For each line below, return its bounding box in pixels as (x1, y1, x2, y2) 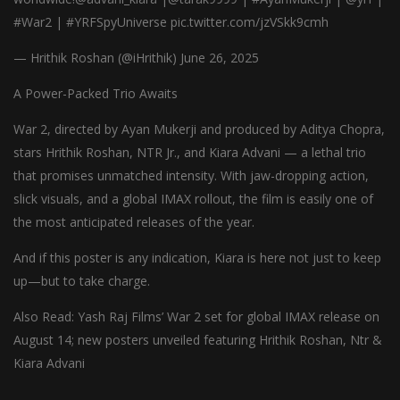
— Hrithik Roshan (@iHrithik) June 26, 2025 (13, 49, 259, 66)
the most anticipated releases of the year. (13, 213, 254, 230)
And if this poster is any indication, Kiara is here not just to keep (13, 249, 381, 266)
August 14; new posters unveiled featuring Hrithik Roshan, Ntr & (13, 331, 382, 348)
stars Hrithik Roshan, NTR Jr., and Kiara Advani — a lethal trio (13, 144, 366, 161)
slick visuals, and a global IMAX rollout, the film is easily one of (13, 190, 373, 207)
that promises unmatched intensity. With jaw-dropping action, (13, 167, 369, 184)
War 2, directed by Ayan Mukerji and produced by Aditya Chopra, (13, 121, 385, 137)
